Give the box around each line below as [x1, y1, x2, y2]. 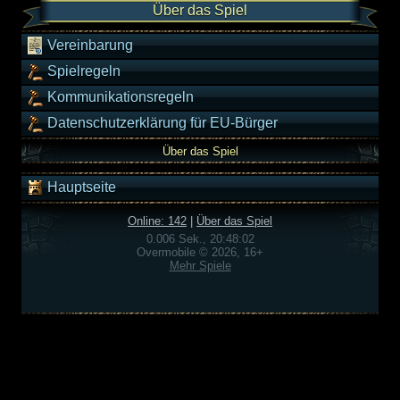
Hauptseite [44, 179, 116, 196]
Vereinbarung [44, 37, 133, 54]
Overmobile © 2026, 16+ [137, 246, 263, 259]
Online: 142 [128, 214, 187, 228]
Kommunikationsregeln [44, 89, 194, 105]
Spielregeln [44, 63, 121, 79]
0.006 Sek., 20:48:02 [146, 232, 254, 246]
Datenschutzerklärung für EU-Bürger [44, 115, 278, 131]
